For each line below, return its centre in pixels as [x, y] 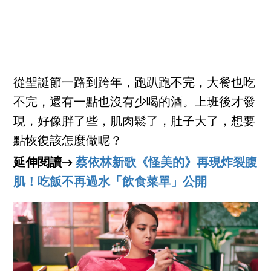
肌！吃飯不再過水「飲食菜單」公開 [110, 183]
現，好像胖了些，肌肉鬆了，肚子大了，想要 [135, 122]
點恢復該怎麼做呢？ [68, 142]
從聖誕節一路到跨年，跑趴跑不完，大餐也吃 [135, 84]
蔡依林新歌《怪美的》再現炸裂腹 [167, 164]
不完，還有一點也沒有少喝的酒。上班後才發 [135, 103]
